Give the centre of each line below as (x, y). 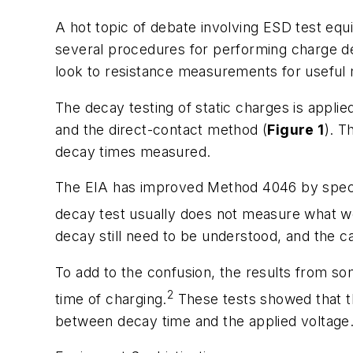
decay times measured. (133, 151)
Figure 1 (296, 129)
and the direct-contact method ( (162, 129)
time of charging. (111, 299)
